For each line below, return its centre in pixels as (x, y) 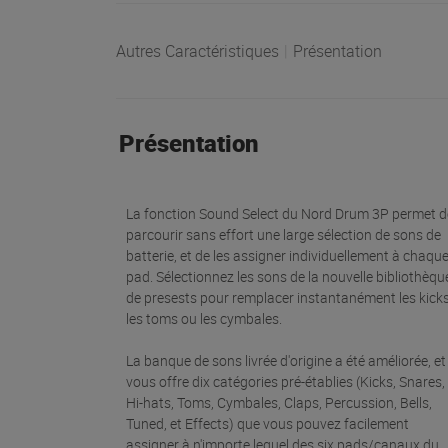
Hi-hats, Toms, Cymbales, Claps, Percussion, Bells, (279, 403)
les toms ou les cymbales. (205, 319)
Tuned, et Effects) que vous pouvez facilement (267, 424)
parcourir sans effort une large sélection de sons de (283, 235)
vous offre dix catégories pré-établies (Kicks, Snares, (285, 382)
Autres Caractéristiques (197, 51)
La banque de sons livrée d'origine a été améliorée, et (286, 361)
